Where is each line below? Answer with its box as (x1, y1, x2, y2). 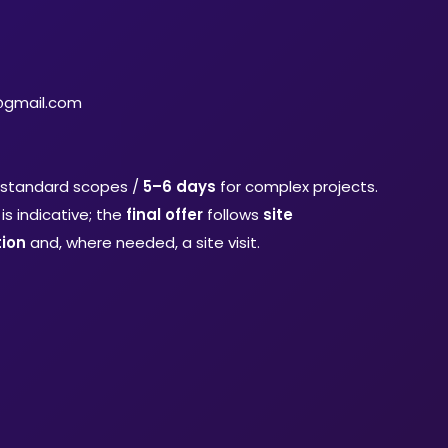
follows (202, 203, 263, 225)
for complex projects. (215, 175, 378, 197)
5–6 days (142, 175, 216, 197)
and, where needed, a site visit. (25, 231, 260, 253)
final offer (125, 203, 203, 225)
